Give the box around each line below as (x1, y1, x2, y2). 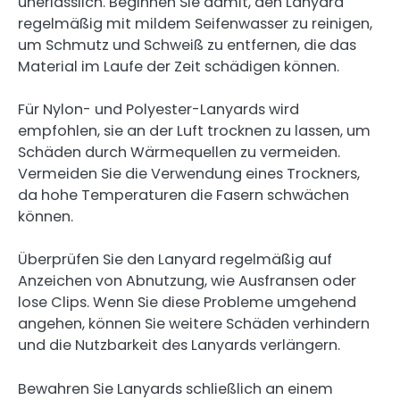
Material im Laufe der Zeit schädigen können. (18, 56, 339, 78)
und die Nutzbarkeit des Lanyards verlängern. (18, 335, 340, 356)
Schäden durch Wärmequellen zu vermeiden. (18, 142, 340, 163)
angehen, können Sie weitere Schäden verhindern (18, 313, 370, 335)
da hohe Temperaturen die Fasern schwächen (18, 185, 349, 206)
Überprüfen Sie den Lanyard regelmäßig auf (18, 249, 332, 271)
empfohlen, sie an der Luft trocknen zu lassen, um (18, 121, 371, 142)
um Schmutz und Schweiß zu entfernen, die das (18, 35, 356, 56)
